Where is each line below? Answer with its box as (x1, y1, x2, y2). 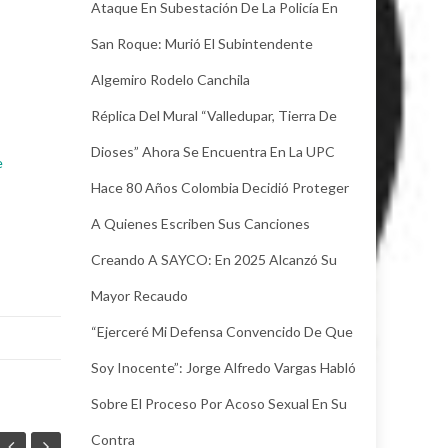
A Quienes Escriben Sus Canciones (91, 214, 310, 232)
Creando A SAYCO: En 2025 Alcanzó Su (91, 250, 337, 268)
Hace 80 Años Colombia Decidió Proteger (91, 178, 349, 196)
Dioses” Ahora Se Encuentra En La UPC (91, 142, 335, 160)
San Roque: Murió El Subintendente (91, 34, 313, 52)
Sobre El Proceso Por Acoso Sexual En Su (91, 394, 347, 412)
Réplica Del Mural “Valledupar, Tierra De (91, 106, 337, 124)
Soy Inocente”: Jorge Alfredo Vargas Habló (91, 358, 356, 376)
